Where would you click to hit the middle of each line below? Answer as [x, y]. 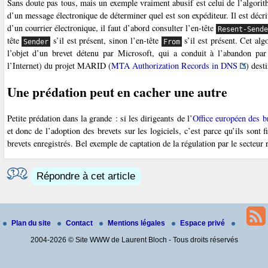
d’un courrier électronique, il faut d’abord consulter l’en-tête [112, 28]
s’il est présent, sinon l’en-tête [106, 41]
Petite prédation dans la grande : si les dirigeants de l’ [100, 118]
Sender [36, 42]
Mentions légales [137, 223]
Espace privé [203, 223]
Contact [80, 223]
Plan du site [32, 223]
